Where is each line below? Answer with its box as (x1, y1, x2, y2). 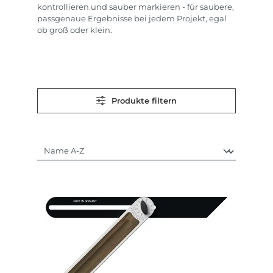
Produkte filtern (112, 96, 177, 105)
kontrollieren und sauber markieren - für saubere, (37, 2, 234, 12)
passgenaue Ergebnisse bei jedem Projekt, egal (37, 14, 227, 24)
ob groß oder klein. (37, 26, 112, 35)
